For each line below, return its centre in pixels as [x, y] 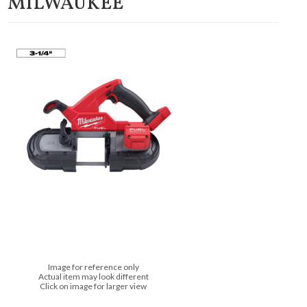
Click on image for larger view [94, 286]
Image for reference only [93, 267]
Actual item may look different [93, 277]
